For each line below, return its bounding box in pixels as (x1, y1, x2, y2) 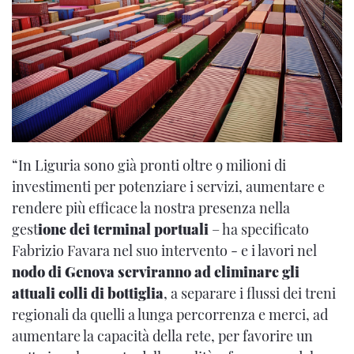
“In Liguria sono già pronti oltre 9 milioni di (12, 155, 286, 175)
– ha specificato (212, 219, 309, 239)
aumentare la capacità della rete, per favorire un (12, 326, 313, 345)
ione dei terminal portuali (38, 219, 212, 239)
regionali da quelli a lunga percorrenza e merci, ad (12, 304, 328, 324)
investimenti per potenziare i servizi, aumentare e (12, 176, 325, 196)
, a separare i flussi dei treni (164, 283, 336, 303)
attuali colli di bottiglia (12, 283, 164, 303)
